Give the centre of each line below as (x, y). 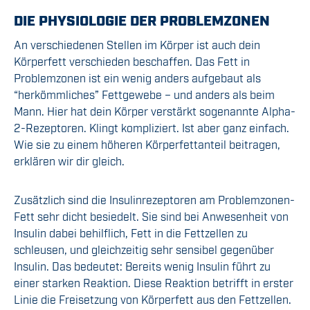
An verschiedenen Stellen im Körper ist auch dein (137, 45)
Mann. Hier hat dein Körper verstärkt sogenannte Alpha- (155, 111)
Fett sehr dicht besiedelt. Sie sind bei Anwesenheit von (151, 216)
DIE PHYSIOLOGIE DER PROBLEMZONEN (142, 20)
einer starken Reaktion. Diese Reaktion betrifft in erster (154, 283)
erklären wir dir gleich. (69, 161)
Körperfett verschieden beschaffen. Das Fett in (132, 61)
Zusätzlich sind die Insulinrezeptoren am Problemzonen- (154, 200)
